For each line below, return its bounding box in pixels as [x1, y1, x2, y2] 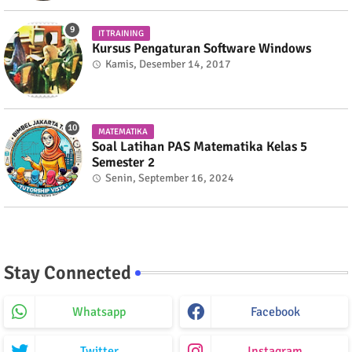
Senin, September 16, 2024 [105, 170, 234, 185]
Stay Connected [4, 260, 131, 284]
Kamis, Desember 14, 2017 [105, 57, 231, 71]
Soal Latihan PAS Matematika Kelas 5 [92, 137, 307, 155]
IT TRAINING [98, 27, 144, 38]
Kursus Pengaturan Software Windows [92, 39, 311, 57]
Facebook [250, 303, 300, 320]
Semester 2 [92, 153, 155, 170]
